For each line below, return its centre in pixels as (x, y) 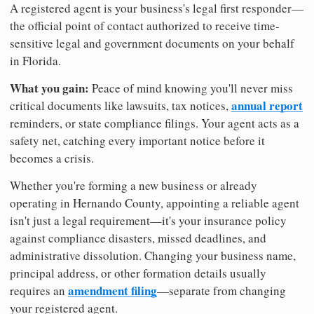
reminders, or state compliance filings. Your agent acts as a (155, 123)
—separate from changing (221, 291)
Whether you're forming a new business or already (134, 186)
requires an (39, 291)
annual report (267, 106)
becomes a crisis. (52, 158)
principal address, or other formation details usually (138, 273)
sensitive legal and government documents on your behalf (152, 43)
